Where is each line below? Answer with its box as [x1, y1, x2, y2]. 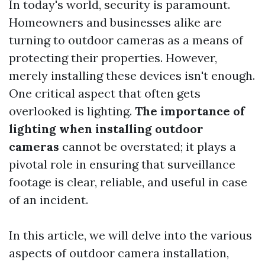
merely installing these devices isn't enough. [9, 68, 255, 83]
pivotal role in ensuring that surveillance [9, 157, 235, 172]
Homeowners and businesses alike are [9, 15, 222, 30]
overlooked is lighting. [9, 104, 135, 118]
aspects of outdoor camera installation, [9, 245, 229, 260]
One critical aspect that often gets [9, 86, 201, 101]
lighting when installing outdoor [9, 121, 203, 136]
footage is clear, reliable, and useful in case [9, 174, 247, 189]
